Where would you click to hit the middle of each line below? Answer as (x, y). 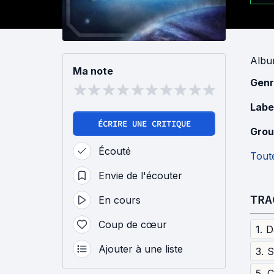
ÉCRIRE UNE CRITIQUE (144, 124)
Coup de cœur (133, 224)
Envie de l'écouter (140, 176)
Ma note (93, 71)
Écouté (115, 151)
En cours (120, 200)
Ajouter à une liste (141, 249)
